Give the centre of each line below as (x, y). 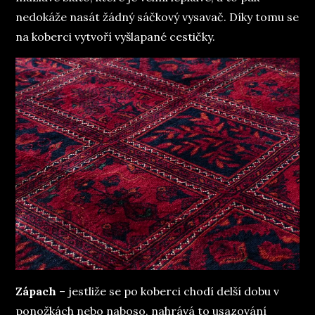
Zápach (36, 291)
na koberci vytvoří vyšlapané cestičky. (116, 36)
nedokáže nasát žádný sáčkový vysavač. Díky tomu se (157, 17)
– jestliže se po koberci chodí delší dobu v (168, 291)
